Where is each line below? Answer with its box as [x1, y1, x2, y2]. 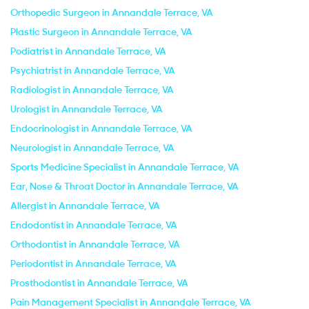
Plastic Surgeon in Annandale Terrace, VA [10, 26, 192, 38]
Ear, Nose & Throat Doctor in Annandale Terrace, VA [10, 180, 239, 192]
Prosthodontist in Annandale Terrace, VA [10, 277, 188, 289]
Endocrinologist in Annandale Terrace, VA [10, 122, 192, 134]
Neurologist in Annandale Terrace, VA [10, 141, 175, 154]
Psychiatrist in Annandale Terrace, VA [10, 64, 175, 77]
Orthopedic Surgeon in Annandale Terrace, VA [10, 6, 213, 19]
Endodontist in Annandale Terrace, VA [10, 219, 177, 231]
